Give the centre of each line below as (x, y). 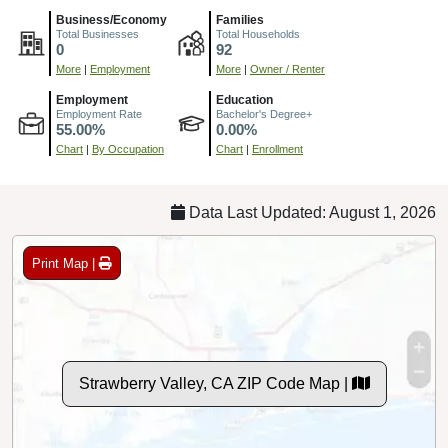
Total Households (258, 34)
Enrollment (277, 149)
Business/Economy (111, 20)
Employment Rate (99, 114)
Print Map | (65, 263)
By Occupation (128, 149)
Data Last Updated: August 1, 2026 (310, 213)
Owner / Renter (287, 69)
